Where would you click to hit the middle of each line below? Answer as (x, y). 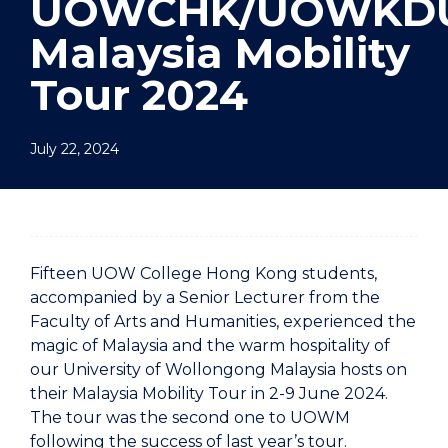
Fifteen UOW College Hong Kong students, (203, 273)
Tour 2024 (139, 94)
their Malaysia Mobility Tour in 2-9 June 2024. (211, 393)
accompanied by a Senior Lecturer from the (205, 297)
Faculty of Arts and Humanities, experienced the (223, 321)
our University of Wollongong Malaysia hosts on (218, 369)
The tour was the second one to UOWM (190, 417)
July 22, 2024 (74, 148)
